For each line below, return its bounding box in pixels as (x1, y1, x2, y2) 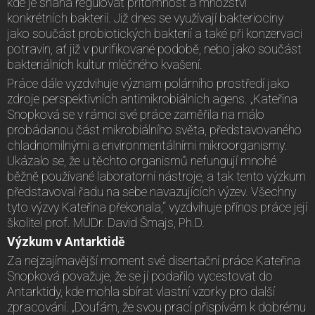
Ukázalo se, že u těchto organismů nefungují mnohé (7, 154, 276, 169)
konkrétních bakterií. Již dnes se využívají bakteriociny (7, 11, 283, 26)
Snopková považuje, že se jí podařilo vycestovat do (7, 269, 273, 284)
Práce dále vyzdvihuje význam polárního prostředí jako (7, 77, 290, 91)
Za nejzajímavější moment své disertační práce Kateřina (7, 254, 300, 269)
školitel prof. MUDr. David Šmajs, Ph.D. (7, 216, 205, 231)
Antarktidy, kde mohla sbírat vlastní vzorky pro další (7, 285, 275, 300)
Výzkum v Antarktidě (7, 235, 125, 250)
